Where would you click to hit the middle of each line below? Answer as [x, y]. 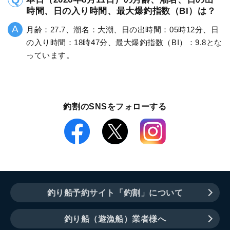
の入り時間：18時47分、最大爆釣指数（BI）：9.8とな [124, 42]
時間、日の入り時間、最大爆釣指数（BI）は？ [121, 11]
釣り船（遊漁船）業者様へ [115, 219]
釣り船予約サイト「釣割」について [115, 193]
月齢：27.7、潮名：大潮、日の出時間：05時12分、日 [123, 29]
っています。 [50, 55]
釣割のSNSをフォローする [115, 106]
